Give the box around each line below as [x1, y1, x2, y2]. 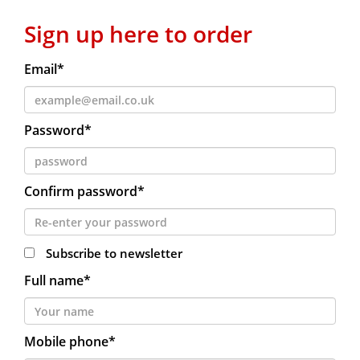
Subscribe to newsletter [46, 245, 182, 261]
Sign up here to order [24, 18, 252, 49]
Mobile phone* [24, 333, 116, 350]
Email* [24, 60, 64, 78]
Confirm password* [24, 182, 145, 200]
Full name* [24, 272, 91, 289]
